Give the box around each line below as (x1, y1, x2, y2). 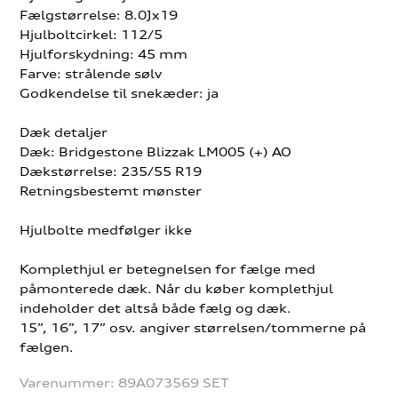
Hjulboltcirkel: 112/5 (20, 27, 163, 43)
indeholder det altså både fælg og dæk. (20, 300, 292, 316)
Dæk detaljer (20, 124, 108, 140)
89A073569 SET (118, 375, 230, 391)
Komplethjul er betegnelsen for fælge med (20, 261, 316, 277)
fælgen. (20, 339, 75, 355)
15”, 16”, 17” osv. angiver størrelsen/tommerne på (20, 320, 367, 336)
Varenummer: (20, 375, 119, 391)
